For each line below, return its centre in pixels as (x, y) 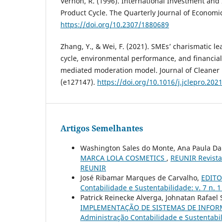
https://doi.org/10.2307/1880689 (115, 25)
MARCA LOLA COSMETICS (123, 158)
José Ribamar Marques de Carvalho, (141, 178)
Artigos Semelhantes (102, 129)
